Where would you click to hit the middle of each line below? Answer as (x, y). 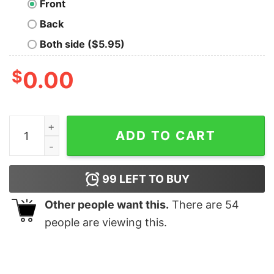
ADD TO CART (166, 136)
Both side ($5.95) (82, 44)
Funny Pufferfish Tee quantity (79, 124)
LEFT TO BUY (153, 179)
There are (197, 205)
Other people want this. (107, 205)
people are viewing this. (106, 223)
